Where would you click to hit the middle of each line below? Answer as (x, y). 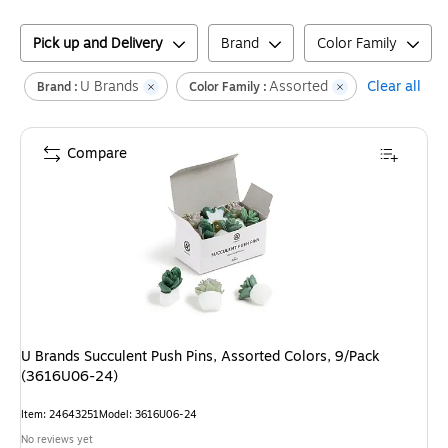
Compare (97, 153)
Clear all (394, 86)
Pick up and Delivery (98, 43)
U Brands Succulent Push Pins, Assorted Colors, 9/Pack (200, 356)
